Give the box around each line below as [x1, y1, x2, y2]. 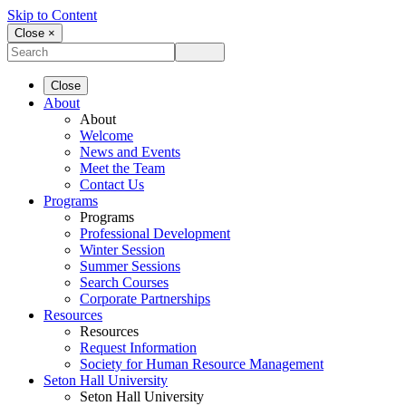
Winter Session [80, 242, 165, 257]
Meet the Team [80, 160, 165, 176]
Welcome [80, 128, 133, 143]
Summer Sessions [80, 258, 180, 274]
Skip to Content [7, 7, 97, 23]
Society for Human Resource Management [80, 356, 324, 372]
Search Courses [80, 275, 169, 290]
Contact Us [80, 177, 144, 192]
